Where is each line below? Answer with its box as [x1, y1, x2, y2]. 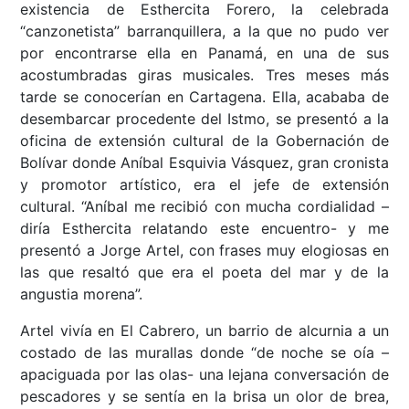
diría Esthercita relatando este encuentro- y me [20, 219, 389, 238]
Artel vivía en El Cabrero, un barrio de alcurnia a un [20, 321, 389, 341]
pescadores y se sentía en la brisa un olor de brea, [20, 387, 389, 406]
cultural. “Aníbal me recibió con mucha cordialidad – [20, 197, 389, 216]
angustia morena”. [20, 285, 143, 304]
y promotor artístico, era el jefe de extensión [20, 175, 389, 194]
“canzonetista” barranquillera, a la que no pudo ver [20, 22, 389, 41]
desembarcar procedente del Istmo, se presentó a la [20, 110, 389, 129]
